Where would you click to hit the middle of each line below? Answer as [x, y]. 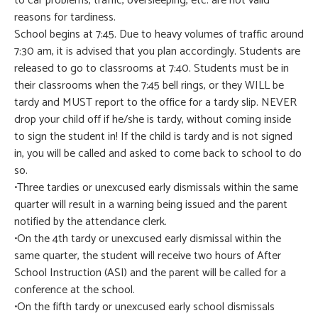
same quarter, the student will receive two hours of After [148, 256]
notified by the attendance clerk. [91, 222]
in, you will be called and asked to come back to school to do [158, 154]
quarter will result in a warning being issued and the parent [151, 205]
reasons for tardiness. [65, 18]
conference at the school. [75, 290]
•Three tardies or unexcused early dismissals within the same [156, 188]
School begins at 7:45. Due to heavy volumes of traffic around [159, 35]
